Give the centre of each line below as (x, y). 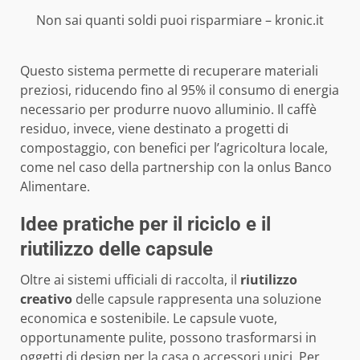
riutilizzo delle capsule (117, 249)
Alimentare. (55, 186)
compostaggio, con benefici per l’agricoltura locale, (174, 147)
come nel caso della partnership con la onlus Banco (176, 167)
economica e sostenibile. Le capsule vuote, (149, 318)
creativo (46, 299)
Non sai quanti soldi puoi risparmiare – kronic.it (180, 20)
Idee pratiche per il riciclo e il (145, 224)
